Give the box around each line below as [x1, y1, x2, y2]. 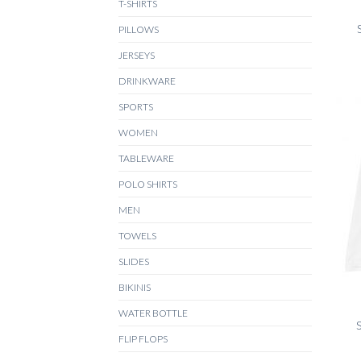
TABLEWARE [118, 151, 174, 164]
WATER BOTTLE [118, 306, 188, 319]
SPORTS [118, 100, 153, 113]
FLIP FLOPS [118, 332, 168, 345]
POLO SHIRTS [118, 177, 177, 190]
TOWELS [118, 229, 156, 242]
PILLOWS [118, 23, 159, 35]
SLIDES [118, 255, 149, 268]
